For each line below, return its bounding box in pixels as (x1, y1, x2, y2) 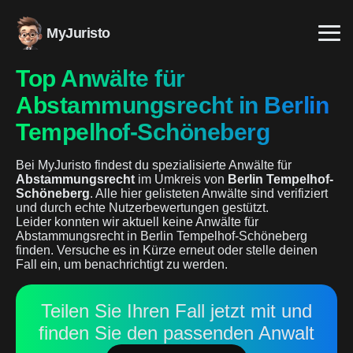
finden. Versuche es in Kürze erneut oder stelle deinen (16, 243, 318, 257)
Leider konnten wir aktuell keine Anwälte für (16, 215, 258, 229)
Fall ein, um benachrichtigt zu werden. (16, 258, 228, 271)
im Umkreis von (135, 173, 228, 186)
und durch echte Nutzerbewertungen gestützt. (16, 201, 269, 214)
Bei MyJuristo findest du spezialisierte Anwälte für (16, 158, 292, 172)
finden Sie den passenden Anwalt (39, 322, 314, 344)
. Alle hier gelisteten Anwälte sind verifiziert (90, 187, 328, 200)
